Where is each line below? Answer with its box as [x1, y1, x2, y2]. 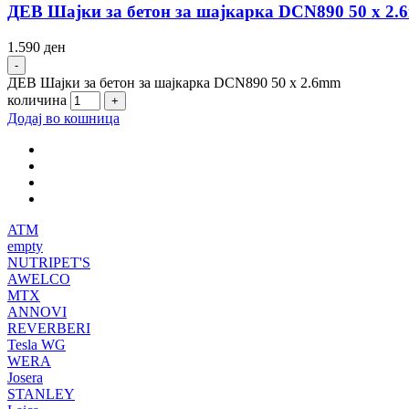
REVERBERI [7, 320, 90, 336]
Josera [7, 369, 43, 385]
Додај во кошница [7, 110, 120, 126]
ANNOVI [7, 303, 67, 320]
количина [7, 91, 67, 108]
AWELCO [7, 270, 70, 287]
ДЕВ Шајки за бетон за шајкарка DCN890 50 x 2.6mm [7, 74, 341, 90]
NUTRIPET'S [7, 254, 90, 270]
